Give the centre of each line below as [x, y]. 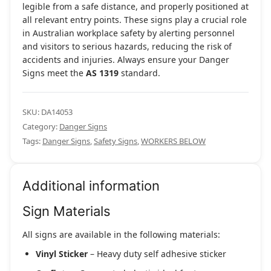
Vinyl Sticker [62, 254]
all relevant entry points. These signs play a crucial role [135, 20]
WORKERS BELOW [173, 141]
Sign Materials [67, 211]
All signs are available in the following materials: [121, 235]
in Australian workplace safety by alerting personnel [129, 33]
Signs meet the [54, 73]
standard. [139, 73]
